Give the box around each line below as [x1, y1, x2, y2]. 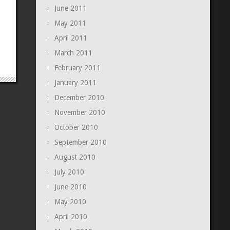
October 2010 [54, 123, 98, 132]
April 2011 [54, 34, 87, 43]
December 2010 [54, 93, 104, 102]
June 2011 [54, 4, 87, 13]
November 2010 [54, 108, 105, 117]
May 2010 [54, 198, 86, 206]
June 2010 [54, 183, 87, 191]
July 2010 [54, 168, 84, 177]
